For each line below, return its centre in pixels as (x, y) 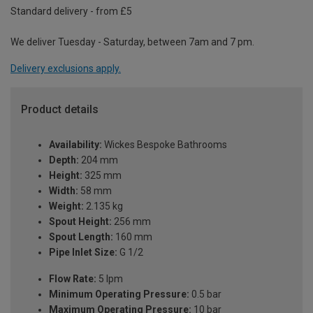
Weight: (66, 206)
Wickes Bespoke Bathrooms (165, 145)
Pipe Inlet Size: (83, 253)
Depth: (64, 160)
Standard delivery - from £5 (71, 12)
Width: (64, 191)
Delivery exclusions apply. (66, 69)
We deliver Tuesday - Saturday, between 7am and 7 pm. (132, 42)
